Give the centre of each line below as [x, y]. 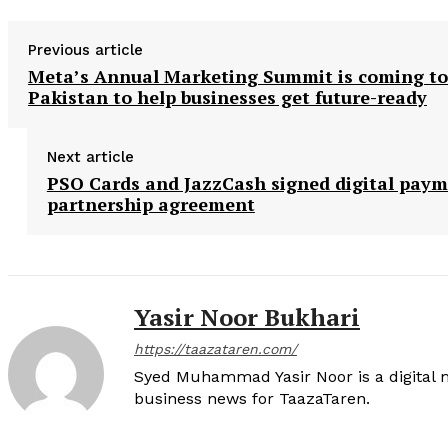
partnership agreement [150, 204]
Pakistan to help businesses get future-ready [227, 97]
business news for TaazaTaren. [252, 399]
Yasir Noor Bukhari [247, 317]
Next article [90, 157]
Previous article [85, 50]
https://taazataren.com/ [215, 349]
